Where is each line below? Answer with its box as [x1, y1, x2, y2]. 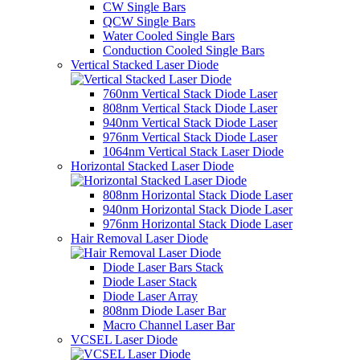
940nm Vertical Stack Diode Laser [103, 116, 277, 129]
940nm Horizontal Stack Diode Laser [103, 202, 292, 216]
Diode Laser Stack [103, 275, 197, 288]
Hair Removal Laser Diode [71, 231, 208, 245]
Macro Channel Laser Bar [103, 318, 235, 332]
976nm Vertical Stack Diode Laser [103, 130, 277, 144]
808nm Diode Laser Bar [103, 304, 226, 317]
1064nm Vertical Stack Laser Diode [103, 145, 284, 158]
